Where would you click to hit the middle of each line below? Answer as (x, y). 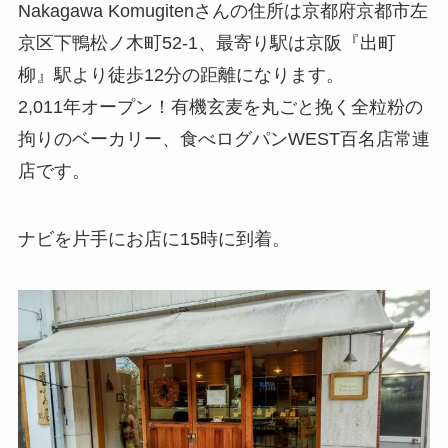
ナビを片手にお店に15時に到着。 (153, 238)
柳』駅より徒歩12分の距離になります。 (180, 74)
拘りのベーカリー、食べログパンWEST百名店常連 (223, 138)
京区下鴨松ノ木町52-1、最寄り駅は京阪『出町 (206, 42)
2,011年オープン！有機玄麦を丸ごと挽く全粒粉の (220, 106)
